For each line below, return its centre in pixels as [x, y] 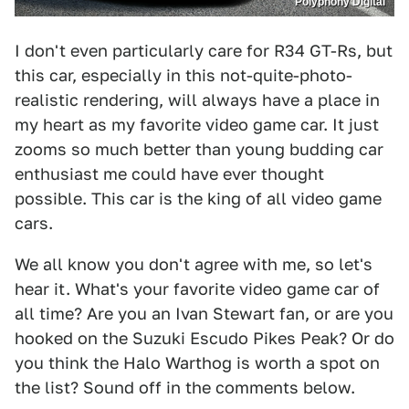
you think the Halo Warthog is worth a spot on [197, 363]
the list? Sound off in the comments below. [185, 388]
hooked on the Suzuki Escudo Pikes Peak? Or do [204, 339]
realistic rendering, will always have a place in [197, 100]
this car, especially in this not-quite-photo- [184, 76]
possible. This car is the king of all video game [198, 199]
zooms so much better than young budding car [199, 150]
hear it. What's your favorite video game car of [197, 289]
